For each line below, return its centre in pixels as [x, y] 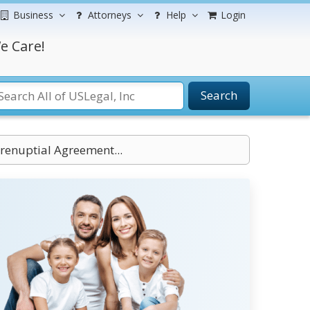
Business [33, 15]
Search [219, 95]
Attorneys [110, 15]
